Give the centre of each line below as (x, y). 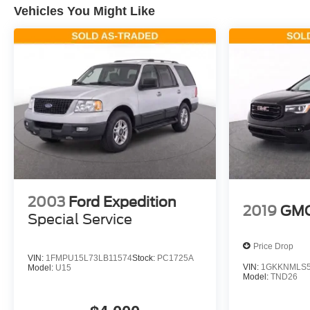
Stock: (145, 258)
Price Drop (273, 246)
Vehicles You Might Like (84, 11)
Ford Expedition (122, 202)
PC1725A (175, 258)
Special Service (80, 220)
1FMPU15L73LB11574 (89, 258)
